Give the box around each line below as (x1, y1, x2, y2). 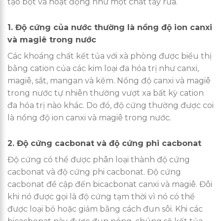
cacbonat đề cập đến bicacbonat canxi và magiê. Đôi (7, 180, 212, 189)
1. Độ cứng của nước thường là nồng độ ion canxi (7, 23, 212, 33)
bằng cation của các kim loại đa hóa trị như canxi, (7, 64, 199, 74)
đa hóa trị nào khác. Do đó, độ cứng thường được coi (7, 101, 214, 110)
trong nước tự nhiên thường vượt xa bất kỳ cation (7, 88, 204, 98)
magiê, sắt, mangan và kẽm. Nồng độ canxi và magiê (7, 76, 211, 86)
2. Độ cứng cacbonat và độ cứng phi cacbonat (7, 139, 201, 148)
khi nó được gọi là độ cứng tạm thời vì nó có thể (7, 192, 195, 202)
